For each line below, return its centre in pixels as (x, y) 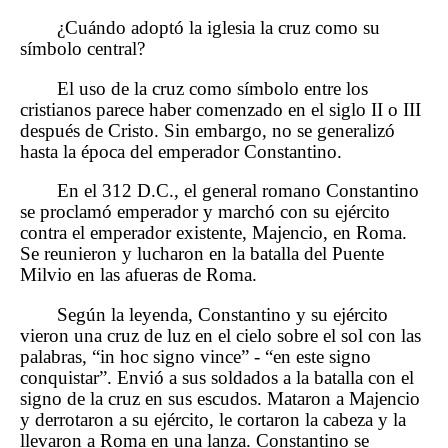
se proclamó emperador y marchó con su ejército (205, 212)
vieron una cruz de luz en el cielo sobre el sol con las (220, 335)
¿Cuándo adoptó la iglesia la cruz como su (219, 27)
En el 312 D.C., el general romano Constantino (238, 191)
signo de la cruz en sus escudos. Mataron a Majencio (220, 398)
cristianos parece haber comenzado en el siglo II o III (220, 109)
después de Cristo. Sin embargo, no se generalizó (207, 130)
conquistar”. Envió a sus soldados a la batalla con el (217, 377)
